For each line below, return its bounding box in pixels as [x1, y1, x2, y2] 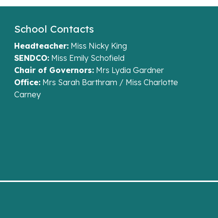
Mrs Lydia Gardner [93, 65, 164, 75]
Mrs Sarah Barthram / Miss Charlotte [40, 77, 178, 87]
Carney [14, 89, 41, 99]
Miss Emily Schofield [49, 53, 125, 63]
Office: [14, 77, 40, 87]
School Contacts [14, 22, 94, 35]
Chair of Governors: [14, 65, 94, 75]
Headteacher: [14, 40, 69, 51]
